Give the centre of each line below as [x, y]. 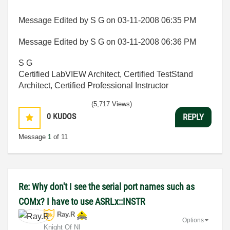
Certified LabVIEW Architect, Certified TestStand [106, 74]
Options [193, 220]
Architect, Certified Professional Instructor [93, 85]
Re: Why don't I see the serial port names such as [107, 187]
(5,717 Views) [112, 104]
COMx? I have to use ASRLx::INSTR [82, 202]
